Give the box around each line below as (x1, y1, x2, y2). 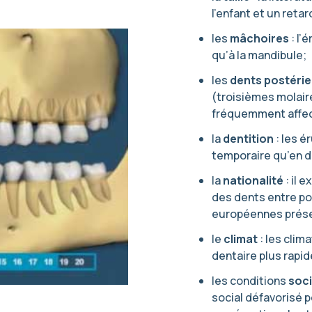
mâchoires (230, 31, 289, 46)
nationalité (223, 173, 283, 188)
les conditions (212, 273, 288, 288)
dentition (223, 131, 274, 146)
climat (224, 231, 258, 247)
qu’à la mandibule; (212, 47, 306, 63)
